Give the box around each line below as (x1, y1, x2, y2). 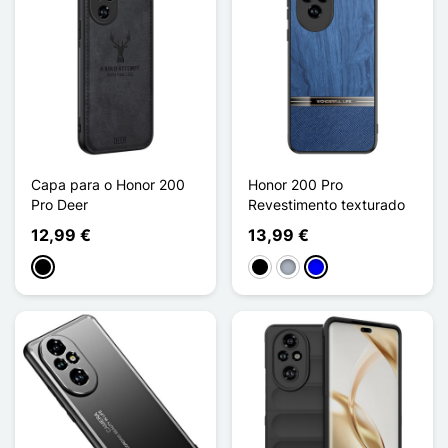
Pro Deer (31, 195, 88, 213)
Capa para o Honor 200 (31, 175, 185, 193)
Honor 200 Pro (248, 175, 343, 193)
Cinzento (279, 259, 337, 277)
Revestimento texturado (248, 195, 405, 213)
